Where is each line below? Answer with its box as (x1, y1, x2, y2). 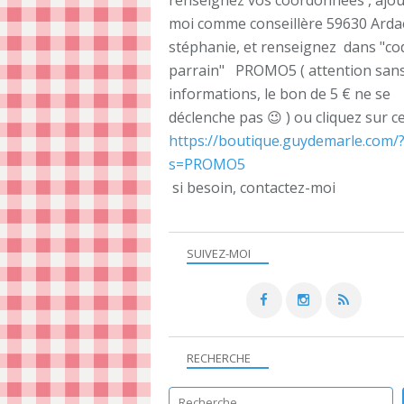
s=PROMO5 (169, 154, 249, 174)
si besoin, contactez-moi (169, 178, 335, 197)
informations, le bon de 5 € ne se (169, 84, 390, 104)
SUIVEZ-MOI (187, 245, 251, 262)
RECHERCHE (187, 350, 251, 366)
